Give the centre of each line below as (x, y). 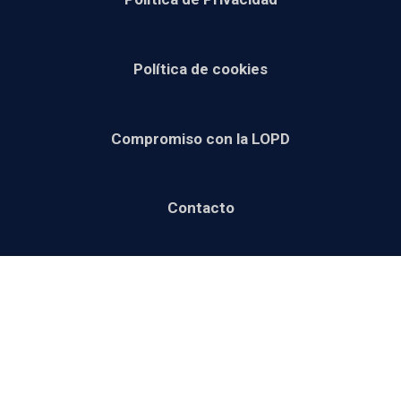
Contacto (200, 208)
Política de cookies (200, 68)
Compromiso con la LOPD (200, 138)
